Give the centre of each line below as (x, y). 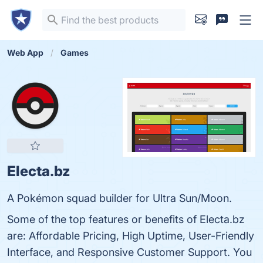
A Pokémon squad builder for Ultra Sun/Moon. (119, 198)
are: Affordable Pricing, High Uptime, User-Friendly (131, 236)
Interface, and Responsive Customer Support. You (129, 252)
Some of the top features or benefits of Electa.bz (126, 219)
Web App (25, 53)
